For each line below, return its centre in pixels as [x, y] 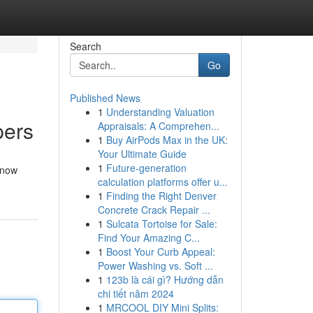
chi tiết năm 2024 [136, 293]
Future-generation [146, 168]
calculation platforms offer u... [162, 182]
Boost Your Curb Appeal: [160, 252]
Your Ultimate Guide [142, 154]
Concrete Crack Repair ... [154, 210]
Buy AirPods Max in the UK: [167, 140]
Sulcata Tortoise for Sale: [161, 224]
